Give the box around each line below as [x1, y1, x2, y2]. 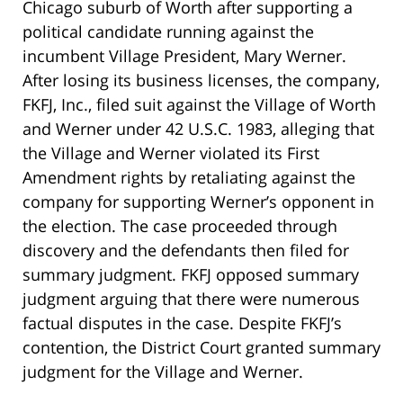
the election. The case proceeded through [22, 215, 337, 237]
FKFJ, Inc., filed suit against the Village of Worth [22, 94, 376, 116]
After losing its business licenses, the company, [22, 69, 380, 92]
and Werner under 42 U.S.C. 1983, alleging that [22, 118, 374, 140]
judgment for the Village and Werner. [22, 361, 303, 383]
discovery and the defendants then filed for [22, 239, 349, 262]
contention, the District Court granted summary [22, 336, 381, 359]
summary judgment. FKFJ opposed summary [22, 264, 359, 286]
